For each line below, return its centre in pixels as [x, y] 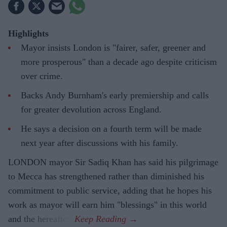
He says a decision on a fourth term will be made [111, 128]
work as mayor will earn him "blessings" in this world [107, 204]
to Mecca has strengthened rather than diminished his [106, 176]
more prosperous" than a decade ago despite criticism [119, 62]
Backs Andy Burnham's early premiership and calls [115, 95]
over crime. [42, 76]
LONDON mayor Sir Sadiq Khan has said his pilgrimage [113, 162]
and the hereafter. [41, 219]
